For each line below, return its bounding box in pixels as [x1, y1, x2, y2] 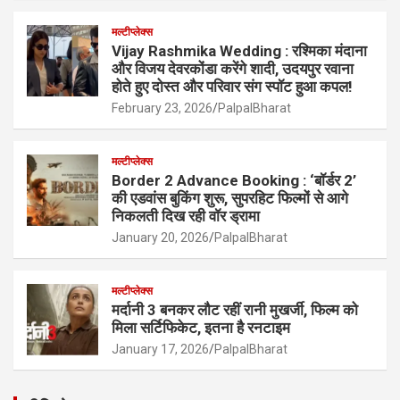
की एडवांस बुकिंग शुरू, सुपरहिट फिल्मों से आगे [112, 188, 348, 207]
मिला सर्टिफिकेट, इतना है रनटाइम [112, 318, 290, 337]
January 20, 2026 [112, 229, 209, 245]
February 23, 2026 [112, 100, 212, 115]
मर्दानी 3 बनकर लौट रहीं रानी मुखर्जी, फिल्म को [112, 300, 358, 319]
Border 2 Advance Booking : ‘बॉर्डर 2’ [112, 171, 356, 189]
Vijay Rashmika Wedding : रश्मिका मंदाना [112, 41, 367, 60]
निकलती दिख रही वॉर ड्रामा [112, 206, 260, 225]
